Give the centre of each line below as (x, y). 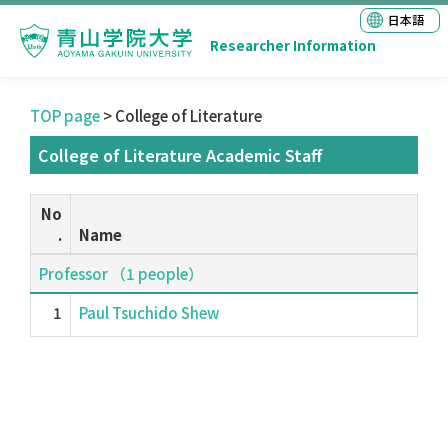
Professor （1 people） (121, 273)
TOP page (65, 115)
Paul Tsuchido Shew (149, 312)
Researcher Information (293, 45)
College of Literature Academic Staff (180, 155)
